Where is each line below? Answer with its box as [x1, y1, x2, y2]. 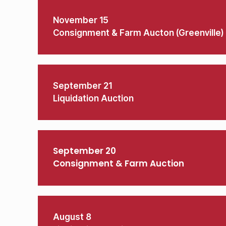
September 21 [53, 81, 112, 91]
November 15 [53, 15, 108, 25]
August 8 [53, 212, 91, 222]
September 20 [53, 147, 116, 156]
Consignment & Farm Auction [53, 160, 184, 168]
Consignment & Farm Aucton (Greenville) [53, 28, 223, 38]
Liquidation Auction [53, 93, 134, 103]
